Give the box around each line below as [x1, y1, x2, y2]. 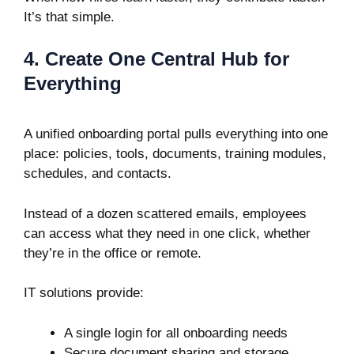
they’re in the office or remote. [24, 245, 201, 261]
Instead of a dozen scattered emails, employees [24, 205, 307, 221]
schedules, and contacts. [24, 166, 171, 181]
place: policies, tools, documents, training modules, [24, 146, 326, 161]
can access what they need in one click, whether [24, 225, 311, 241]
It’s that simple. [24, 9, 115, 24]
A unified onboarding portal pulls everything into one [24, 126, 328, 141]
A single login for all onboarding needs [64, 325, 288, 341]
